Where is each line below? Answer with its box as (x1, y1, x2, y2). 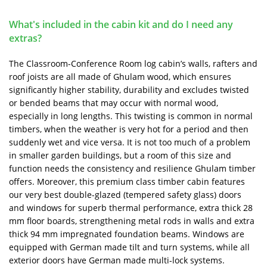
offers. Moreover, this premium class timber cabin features (9, 175, 245, 187)
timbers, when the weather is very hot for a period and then (9, 123, 249, 135)
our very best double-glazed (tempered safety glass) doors (9, 188, 241, 200)
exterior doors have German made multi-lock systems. (9, 254, 225, 266)
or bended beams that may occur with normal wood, (9, 97, 218, 108)
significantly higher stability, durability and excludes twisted (9, 83, 249, 95)
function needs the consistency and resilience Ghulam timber (9, 162, 256, 174)
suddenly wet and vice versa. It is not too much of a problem (9, 136, 250, 148)
